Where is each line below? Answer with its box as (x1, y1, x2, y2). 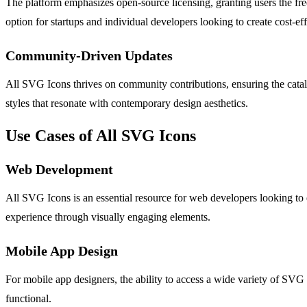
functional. (5, 292, 51, 304)
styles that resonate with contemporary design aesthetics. (5, 97, 248, 109)
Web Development (5, 161, 113, 177)
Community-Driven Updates (5, 47, 173, 63)
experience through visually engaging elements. (5, 210, 210, 223)
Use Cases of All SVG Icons (5, 126, 196, 145)
